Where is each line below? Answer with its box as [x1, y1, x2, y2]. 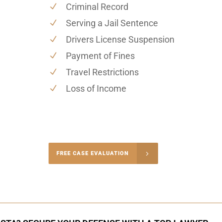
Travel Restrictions [65, 66, 139, 77]
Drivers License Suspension [65, 34, 174, 45]
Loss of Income [65, 83, 126, 94]
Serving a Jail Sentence [65, 17, 158, 28]
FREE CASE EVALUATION [56, 150, 129, 157]
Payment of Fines [65, 50, 135, 61]
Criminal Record [65, 1, 128, 12]
